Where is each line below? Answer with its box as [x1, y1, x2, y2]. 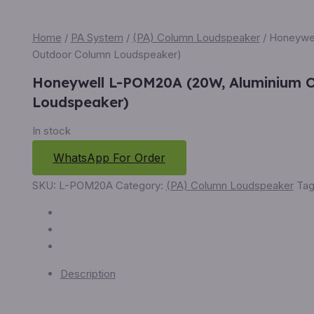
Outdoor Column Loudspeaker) [32, 48, 182, 62]
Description [60, 266, 116, 280]
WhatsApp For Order [53, 150, 165, 165]
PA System [70, 31, 123, 45]
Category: [115, 178, 166, 192]
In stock [32, 123, 71, 137]
